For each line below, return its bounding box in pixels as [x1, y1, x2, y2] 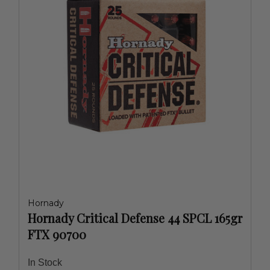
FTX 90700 [28, 226, 86, 242]
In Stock [28, 257, 62, 268]
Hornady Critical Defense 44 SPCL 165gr [28, 210, 242, 226]
